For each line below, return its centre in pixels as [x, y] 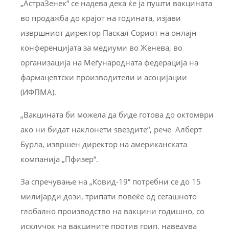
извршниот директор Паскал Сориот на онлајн [109, 32]
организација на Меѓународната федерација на [109, 62]
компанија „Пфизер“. [59, 159]
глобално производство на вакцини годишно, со [112, 211]
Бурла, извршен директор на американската [104, 144]
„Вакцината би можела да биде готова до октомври [117, 114]
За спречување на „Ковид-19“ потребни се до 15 [111, 181]
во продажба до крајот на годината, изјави [101, 18]
